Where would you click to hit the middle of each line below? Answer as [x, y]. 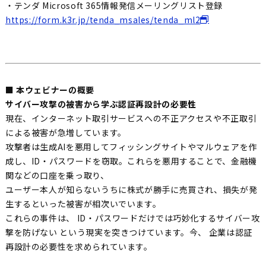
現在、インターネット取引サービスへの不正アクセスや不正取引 [131, 118]
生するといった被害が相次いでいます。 [83, 204]
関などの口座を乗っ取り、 [57, 175]
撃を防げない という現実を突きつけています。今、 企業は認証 [129, 232]
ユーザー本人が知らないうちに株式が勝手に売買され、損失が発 [131, 190]
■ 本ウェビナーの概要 [50, 90]
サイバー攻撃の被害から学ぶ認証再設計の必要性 [101, 104]
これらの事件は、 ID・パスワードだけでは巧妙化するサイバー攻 [132, 218]
